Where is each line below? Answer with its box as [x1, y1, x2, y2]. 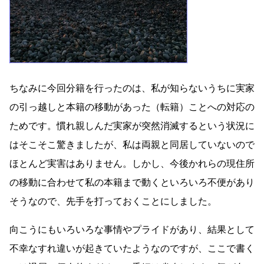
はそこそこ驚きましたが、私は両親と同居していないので [9, 140, 255, 150]
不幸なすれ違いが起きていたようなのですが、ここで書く [9, 243, 255, 254]
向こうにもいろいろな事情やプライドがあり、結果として [9, 225, 255, 235]
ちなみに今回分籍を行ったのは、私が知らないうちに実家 [9, 83, 255, 94]
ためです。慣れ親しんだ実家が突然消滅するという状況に [9, 121, 255, 131]
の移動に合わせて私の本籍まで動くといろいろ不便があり [9, 177, 255, 188]
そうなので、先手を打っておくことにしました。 [9, 196, 217, 207]
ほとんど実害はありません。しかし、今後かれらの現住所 [9, 159, 255, 169]
